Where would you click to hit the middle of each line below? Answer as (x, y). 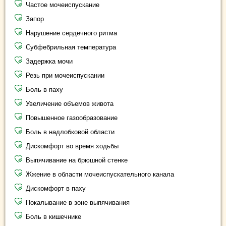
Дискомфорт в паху (56, 188)
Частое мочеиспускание (63, 5)
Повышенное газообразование (72, 118)
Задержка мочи (49, 61)
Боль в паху (44, 90)
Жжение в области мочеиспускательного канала (100, 174)
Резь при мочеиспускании (65, 75)
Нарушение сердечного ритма (71, 33)
